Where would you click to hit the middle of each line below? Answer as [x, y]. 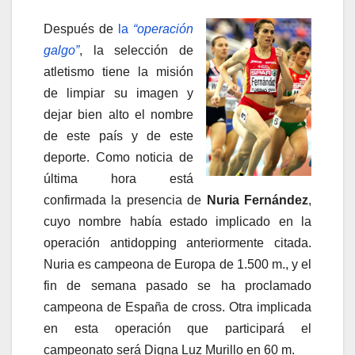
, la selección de [136, 50]
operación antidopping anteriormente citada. [177, 242]
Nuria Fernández [258, 200]
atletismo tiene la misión [118, 71]
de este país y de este [118, 136]
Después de [81, 29]
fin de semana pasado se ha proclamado [177, 285]
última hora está [118, 178]
